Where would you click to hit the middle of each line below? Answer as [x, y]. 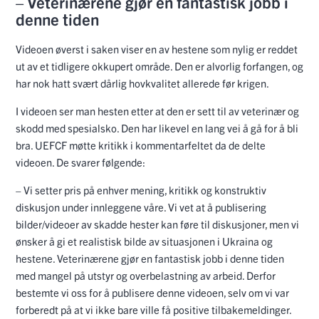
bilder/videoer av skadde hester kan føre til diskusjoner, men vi [157, 224]
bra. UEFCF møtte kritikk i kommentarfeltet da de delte [141, 145]
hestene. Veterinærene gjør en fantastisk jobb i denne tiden [150, 258]
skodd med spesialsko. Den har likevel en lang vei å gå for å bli [157, 128]
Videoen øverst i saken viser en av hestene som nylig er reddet [157, 49]
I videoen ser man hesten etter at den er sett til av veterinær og [157, 111]
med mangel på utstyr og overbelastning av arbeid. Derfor [146, 276]
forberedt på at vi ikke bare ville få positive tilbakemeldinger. [154, 310]
